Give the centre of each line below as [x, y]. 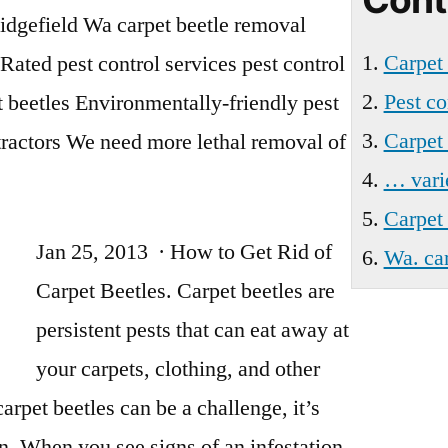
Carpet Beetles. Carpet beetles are [186, 291]
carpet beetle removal [212, 25]
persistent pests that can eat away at [193, 330]
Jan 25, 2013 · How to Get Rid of [184, 252]
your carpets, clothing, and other [178, 369]
